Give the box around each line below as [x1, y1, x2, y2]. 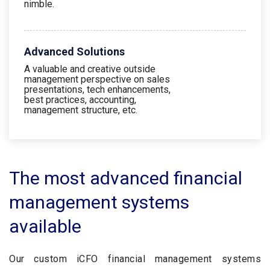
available [9, 216, 81, 237]
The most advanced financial [9, 168, 242, 189]
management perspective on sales [24, 74, 170, 85]
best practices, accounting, [24, 94, 136, 105]
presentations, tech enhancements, [24, 84, 171, 95]
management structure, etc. [24, 104, 137, 116]
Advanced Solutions [24, 45, 125, 58]
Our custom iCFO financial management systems [9, 253, 261, 265]
